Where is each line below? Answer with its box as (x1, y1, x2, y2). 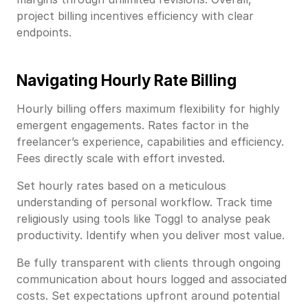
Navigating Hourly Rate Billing (16, 70, 236, 89)
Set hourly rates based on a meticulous (16, 178, 226, 192)
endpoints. (16, 25, 71, 39)
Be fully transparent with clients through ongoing (16, 255, 280, 269)
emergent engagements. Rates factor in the (16, 118, 249, 132)
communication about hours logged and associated (16, 272, 287, 286)
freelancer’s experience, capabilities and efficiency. (16, 134, 284, 148)
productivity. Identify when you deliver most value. (16, 228, 285, 242)
